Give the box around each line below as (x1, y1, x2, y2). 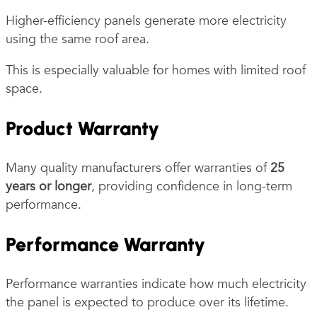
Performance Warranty (6, 232, 205, 256)
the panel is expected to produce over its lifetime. (6, 293, 289, 311)
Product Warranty (6, 116, 159, 140)
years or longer (6, 177, 91, 195)
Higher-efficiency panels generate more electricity (6, 11, 287, 30)
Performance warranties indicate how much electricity (6, 275, 306, 293)
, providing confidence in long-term (91, 177, 292, 195)
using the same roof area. (6, 30, 149, 48)
